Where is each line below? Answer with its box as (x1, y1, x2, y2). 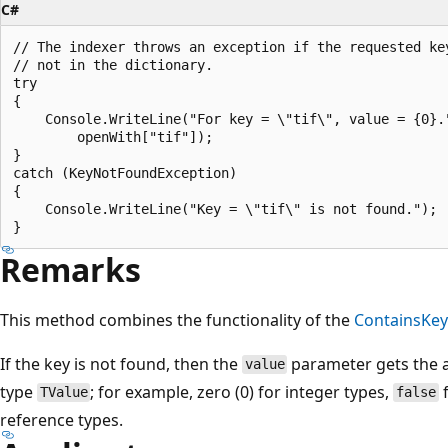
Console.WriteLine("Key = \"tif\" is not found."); (13, 200, 437, 217)
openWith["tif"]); (13, 128, 213, 145)
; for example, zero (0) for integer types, (90, 380, 394, 403)
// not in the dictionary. (13, 56, 213, 73)
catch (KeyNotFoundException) (13, 164, 237, 181)
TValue (39, 384, 88, 401)
